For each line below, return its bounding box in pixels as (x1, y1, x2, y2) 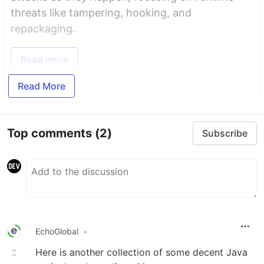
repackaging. (11, 22, 75, 35)
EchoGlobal (35, 226, 78, 236)
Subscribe (202, 127, 247, 140)
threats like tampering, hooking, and (11, 6, 192, 19)
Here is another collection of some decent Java (35, 246, 247, 259)
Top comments (7, 126, 95, 140)
